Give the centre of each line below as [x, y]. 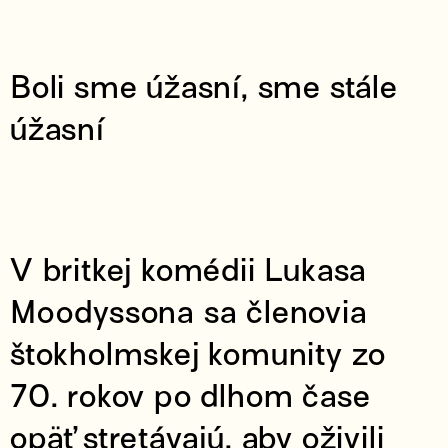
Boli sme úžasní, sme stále [204, 87]
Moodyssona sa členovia [189, 312]
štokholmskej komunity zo [198, 354]
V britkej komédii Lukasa [189, 270]
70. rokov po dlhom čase [190, 396]
